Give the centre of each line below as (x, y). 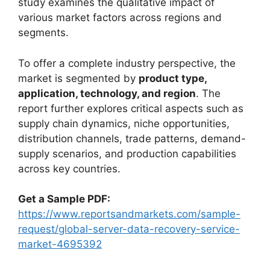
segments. (43, 33)
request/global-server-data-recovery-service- (129, 229)
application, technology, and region (107, 93)
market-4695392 (60, 244)
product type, (173, 78)
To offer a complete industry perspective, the (127, 63)
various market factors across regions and (120, 17)
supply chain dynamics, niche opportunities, (124, 123)
